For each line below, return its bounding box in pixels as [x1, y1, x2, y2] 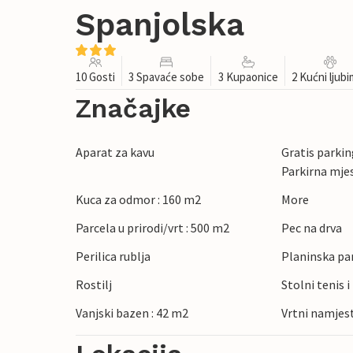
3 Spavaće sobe [128, 69, 205, 85]
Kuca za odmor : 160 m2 [76, 191, 201, 208]
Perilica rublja [76, 248, 150, 265]
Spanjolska [76, 6, 244, 43]
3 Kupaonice [217, 69, 278, 85]
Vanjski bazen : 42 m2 [76, 305, 188, 321]
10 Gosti [76, 69, 115, 85]
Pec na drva [281, 220, 343, 236]
